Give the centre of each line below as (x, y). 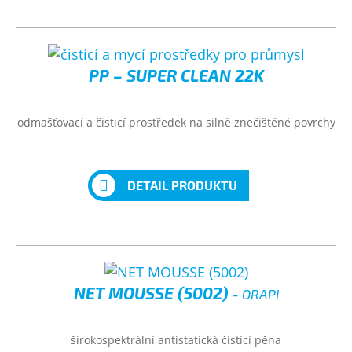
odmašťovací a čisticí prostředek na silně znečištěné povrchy (176, 122)
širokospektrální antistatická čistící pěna (176, 340)
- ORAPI (255, 294)
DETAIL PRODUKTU (182, 185)
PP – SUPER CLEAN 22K (176, 75)
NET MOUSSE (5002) (153, 293)
